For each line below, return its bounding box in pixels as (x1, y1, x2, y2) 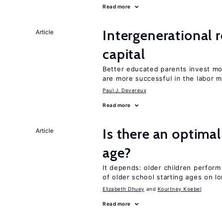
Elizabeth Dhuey (103, 186, 145, 192)
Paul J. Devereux (103, 87, 146, 93)
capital (103, 46, 145, 62)
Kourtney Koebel (157, 186, 201, 192)
